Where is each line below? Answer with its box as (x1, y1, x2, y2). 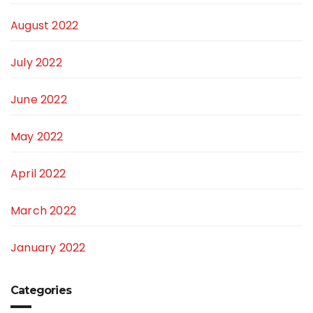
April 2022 (10, 166, 66, 182)
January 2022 (10, 240, 86, 256)
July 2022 (10, 54, 62, 71)
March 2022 (10, 203, 76, 219)
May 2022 (10, 129, 64, 145)
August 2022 (10, 17, 79, 34)
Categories (10, 284, 71, 298)
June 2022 (10, 92, 67, 108)
